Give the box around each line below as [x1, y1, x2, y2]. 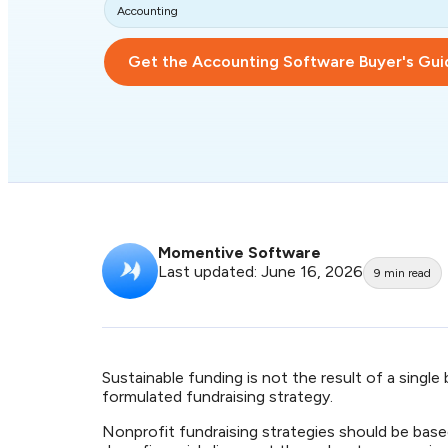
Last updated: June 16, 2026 [158, 262, 363, 281]
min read [384, 266, 431, 280]
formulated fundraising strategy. [102, 387, 341, 406]
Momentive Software [158, 243, 321, 262]
